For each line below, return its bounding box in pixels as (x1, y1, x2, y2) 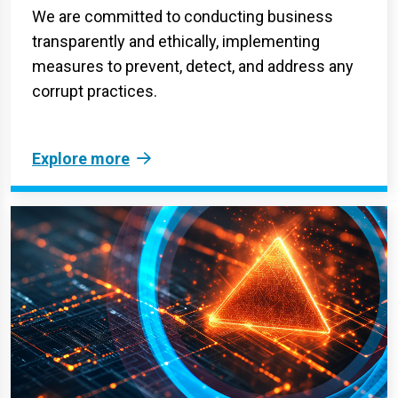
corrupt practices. (32, 81, 157, 100)
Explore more (32, 148, 130, 168)
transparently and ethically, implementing (32, 31, 320, 51)
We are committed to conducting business (32, 6, 333, 26)
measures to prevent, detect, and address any (32, 56, 354, 76)
